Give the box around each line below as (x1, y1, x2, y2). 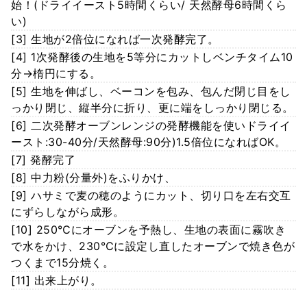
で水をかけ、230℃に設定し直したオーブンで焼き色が (11, 239, 295, 254)
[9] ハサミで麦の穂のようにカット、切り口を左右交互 (11, 188, 291, 203)
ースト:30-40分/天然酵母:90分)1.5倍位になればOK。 (11, 135, 286, 149)
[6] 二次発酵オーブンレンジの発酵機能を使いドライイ (11, 119, 291, 133)
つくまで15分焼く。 (11, 256, 114, 270)
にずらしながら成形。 (11, 205, 124, 219)
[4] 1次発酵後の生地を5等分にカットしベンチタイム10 (11, 50, 293, 64)
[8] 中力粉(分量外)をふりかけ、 (11, 171, 175, 185)
